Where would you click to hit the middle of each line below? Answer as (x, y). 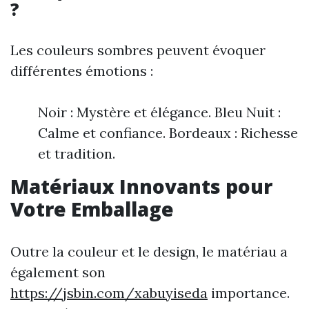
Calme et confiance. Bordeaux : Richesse (168, 133)
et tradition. (77, 153)
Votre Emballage (92, 209)
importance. (249, 293)
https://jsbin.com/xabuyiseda (109, 293)
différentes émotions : (82, 71)
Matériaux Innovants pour (141, 186)
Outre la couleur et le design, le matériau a (149, 251)
